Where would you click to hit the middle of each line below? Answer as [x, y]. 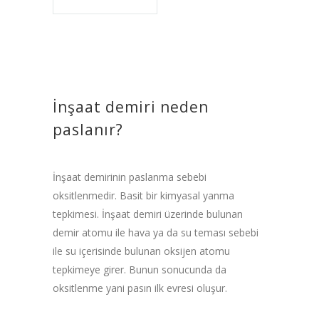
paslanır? [88, 129]
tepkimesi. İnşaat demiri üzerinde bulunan [148, 214]
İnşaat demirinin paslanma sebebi [130, 177]
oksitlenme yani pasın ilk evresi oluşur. [140, 288]
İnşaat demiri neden [131, 106]
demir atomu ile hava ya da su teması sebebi [156, 232]
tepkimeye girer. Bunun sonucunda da [140, 269]
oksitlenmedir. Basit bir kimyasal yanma [143, 195]
